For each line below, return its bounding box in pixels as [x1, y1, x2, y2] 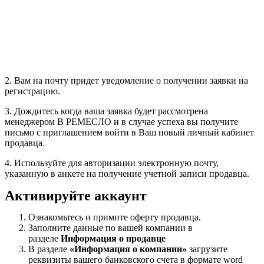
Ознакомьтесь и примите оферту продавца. [28, 212, 201, 222]
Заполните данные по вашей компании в [28, 223, 193, 233]
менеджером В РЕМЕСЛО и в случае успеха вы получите [5, 117, 238, 127]
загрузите [187, 244, 227, 254]
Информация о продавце [61, 233, 166, 243]
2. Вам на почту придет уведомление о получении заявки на [5, 75, 248, 85]
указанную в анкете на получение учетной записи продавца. [5, 169, 249, 179]
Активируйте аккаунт [5, 188, 147, 203]
